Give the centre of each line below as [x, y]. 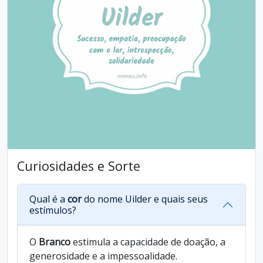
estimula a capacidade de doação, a [148, 242]
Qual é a [48, 199]
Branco [55, 242]
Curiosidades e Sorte [79, 166]
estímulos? [53, 210]
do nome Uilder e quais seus [145, 199]
